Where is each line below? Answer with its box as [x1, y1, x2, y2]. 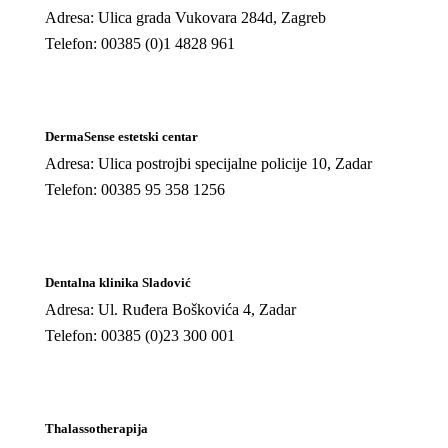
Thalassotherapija [44, 420, 148, 436]
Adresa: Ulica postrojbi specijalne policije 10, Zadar [44, 154, 372, 172]
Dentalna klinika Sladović [44, 274, 191, 290]
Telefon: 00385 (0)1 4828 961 [44, 34, 235, 52]
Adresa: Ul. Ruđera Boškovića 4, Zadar [44, 300, 296, 318]
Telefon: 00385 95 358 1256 [44, 180, 225, 198]
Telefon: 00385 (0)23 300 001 [44, 326, 235, 344]
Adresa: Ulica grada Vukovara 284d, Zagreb [44, 8, 326, 26]
